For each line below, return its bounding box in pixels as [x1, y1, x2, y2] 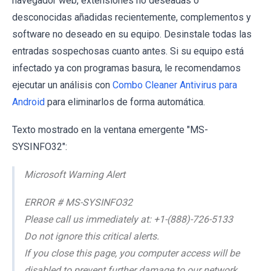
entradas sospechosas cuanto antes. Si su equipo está [12, 45, 244, 57]
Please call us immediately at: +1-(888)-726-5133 [24, 213, 233, 225]
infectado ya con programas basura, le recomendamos [12, 62, 241, 74]
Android [12, 96, 45, 108]
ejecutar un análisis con [12, 79, 113, 91]
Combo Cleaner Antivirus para [113, 79, 237, 91]
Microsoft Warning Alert [24, 168, 125, 180]
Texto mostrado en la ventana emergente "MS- [12, 123, 208, 135]
